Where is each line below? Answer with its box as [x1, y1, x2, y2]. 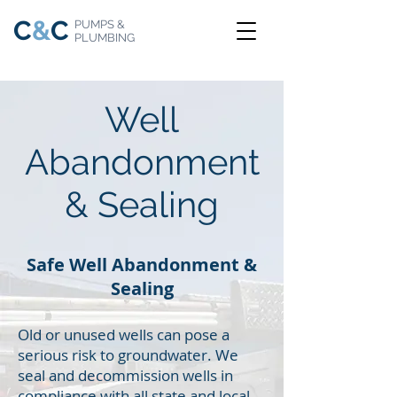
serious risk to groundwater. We [18, 345, 238, 365]
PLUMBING [74, 31, 135, 44]
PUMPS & [74, 18, 125, 31]
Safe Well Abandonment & [27, 253, 257, 276]
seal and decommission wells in [18, 365, 233, 385]
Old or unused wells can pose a [18, 324, 230, 345]
